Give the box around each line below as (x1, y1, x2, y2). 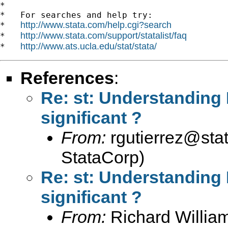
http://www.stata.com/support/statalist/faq (20, 30, 187, 41)
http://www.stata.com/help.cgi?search (20, 19, 172, 30)
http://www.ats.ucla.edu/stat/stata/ (20, 41, 157, 51)
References (20, 68, 114, 88)
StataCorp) (61, 147, 145, 167)
